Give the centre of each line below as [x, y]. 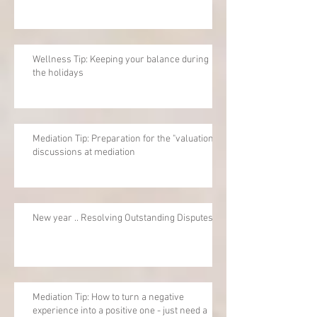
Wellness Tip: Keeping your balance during [121, 59]
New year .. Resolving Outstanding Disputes [123, 218]
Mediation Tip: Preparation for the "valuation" [125, 139]
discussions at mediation [84, 152]
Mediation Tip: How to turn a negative [108, 297]
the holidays [58, 73]
